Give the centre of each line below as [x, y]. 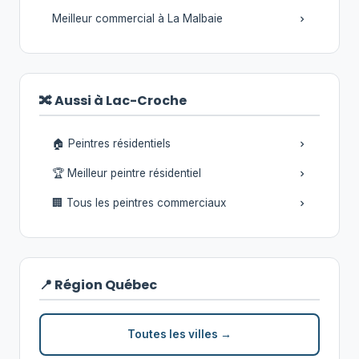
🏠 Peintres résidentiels [111, 143]
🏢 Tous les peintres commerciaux [139, 203]
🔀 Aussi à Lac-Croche [113, 101]
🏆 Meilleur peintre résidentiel [127, 173]
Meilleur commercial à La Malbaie [137, 18]
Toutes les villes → [179, 334]
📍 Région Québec [98, 285]
